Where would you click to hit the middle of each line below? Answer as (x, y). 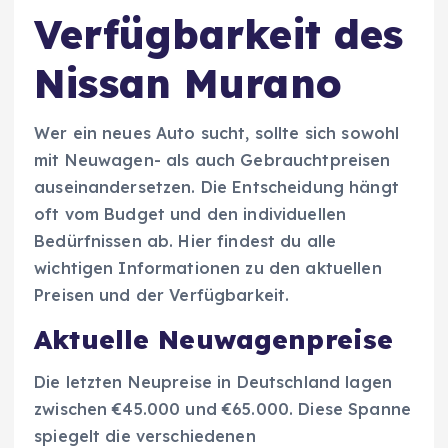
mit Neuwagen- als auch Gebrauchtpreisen (212, 160)
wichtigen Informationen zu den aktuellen (208, 268)
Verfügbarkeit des (219, 34)
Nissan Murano (188, 83)
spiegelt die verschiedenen (145, 435)
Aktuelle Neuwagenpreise (214, 340)
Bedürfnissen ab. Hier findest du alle (185, 241)
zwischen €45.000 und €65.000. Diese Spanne (222, 408)
